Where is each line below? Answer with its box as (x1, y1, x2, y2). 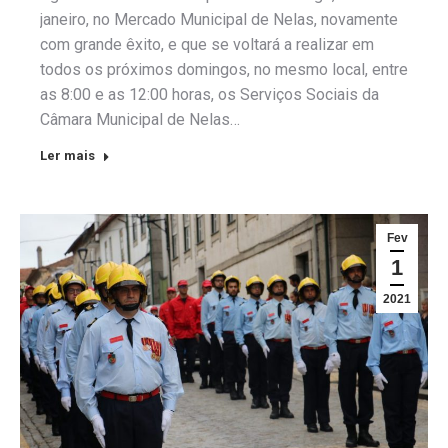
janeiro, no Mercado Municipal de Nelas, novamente (40, 9, 398, 29)
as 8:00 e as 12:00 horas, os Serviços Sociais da (40, 84, 379, 104)
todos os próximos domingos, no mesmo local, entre (40, 59, 408, 79)
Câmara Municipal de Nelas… (40, 109, 240, 129)
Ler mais (40, 147, 95, 163)
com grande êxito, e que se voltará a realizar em (40, 34, 374, 54)
